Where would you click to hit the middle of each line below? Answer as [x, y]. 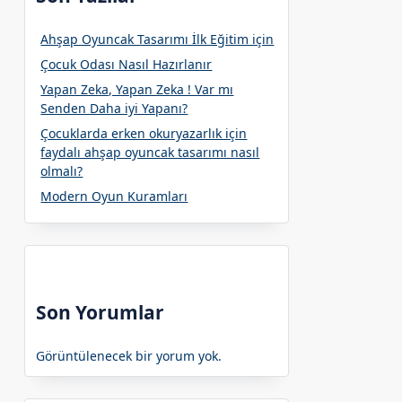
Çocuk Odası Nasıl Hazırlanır [127, 64]
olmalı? [62, 170]
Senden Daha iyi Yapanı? [114, 108]
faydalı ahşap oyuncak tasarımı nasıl [150, 152]
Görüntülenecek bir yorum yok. [129, 355]
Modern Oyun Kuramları [114, 196]
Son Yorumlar [100, 312]
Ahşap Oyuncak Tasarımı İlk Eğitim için [157, 39]
